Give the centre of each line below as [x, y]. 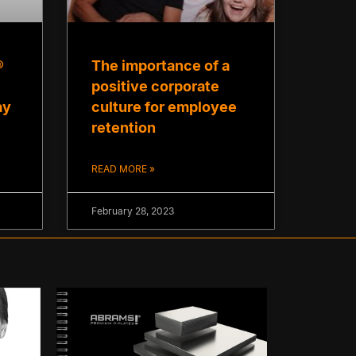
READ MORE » [123, 169]
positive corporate [155, 87]
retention [123, 128]
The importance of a [160, 66]
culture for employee [164, 107]
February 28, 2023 [132, 211]
